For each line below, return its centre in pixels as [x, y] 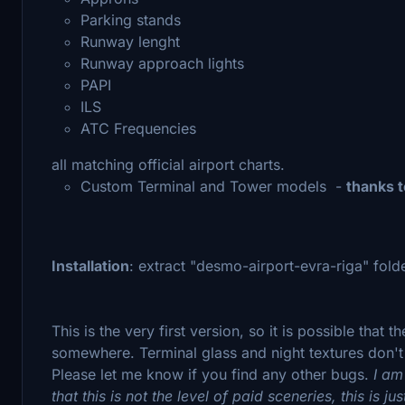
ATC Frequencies [138, 128]
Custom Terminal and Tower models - [213, 186]
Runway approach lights [162, 63]
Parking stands [131, 19]
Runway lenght [130, 41]
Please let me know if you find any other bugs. [212, 374]
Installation [90, 265]
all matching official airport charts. [168, 164]
